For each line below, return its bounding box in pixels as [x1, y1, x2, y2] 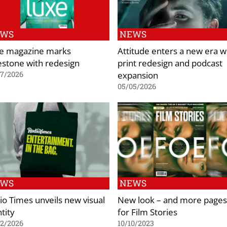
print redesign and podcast [118, 57, 222, 69]
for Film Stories [118, 205, 177, 218]
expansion [118, 69, 158, 82]
